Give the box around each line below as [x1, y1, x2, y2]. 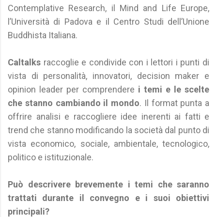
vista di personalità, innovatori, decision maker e [8, 71, 209, 81]
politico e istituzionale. [8, 152, 93, 162]
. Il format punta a [139, 98, 209, 108]
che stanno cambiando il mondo [8, 98, 139, 108]
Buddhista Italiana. [8, 30, 77, 40]
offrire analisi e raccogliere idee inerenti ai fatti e [8, 111, 209, 122]
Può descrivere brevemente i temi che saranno [8, 179, 209, 189]
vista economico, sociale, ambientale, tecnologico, [8, 139, 209, 149]
